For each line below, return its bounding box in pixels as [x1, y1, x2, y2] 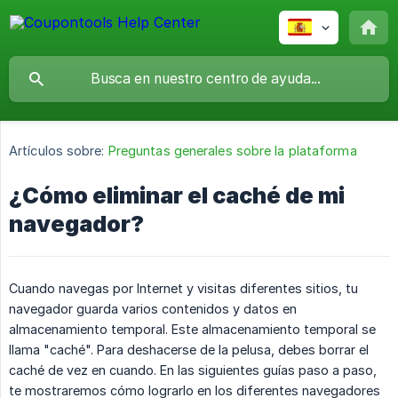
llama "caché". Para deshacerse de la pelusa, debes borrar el [9, 342, 369, 358]
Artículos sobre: [9, 143, 105, 159]
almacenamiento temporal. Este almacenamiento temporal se [9, 322, 376, 338]
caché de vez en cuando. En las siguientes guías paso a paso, [9, 362, 377, 378]
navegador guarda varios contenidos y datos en [9, 301, 297, 317]
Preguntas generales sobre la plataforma [107, 143, 357, 159]
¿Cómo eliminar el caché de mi [9, 182, 345, 210]
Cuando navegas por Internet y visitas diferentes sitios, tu [9, 281, 358, 297]
